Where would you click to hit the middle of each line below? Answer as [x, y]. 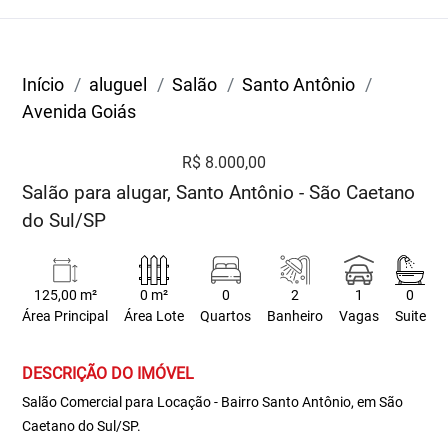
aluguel [118, 84]
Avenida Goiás [79, 111]
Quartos [226, 316]
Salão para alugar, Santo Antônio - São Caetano [219, 192]
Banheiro [294, 316]
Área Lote [154, 316]
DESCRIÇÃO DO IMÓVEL [108, 373]
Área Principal [65, 316]
